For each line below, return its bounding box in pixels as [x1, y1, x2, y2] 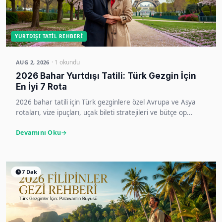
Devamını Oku [16, 128, 61, 137]
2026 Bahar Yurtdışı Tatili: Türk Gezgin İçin [16, 70, 196, 81]
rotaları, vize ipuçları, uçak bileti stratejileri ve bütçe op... [16, 108, 193, 117]
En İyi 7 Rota [16, 81, 67, 92]
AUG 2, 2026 [16, 58, 50, 66]
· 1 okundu [51, 57, 80, 66]
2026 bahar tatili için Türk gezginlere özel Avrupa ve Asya [16, 97, 196, 107]
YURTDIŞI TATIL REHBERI [15, 32, 83, 40]
